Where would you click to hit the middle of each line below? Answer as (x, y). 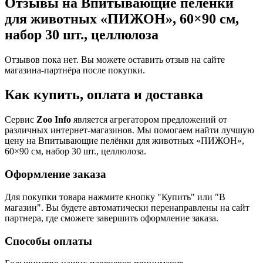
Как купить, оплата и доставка (104, 95)
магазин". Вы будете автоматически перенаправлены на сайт (127, 207)
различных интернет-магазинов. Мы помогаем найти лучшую (129, 130)
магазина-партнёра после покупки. (75, 70)
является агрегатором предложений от (149, 120)
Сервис (21, 120)
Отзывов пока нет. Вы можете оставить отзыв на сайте (115, 59)
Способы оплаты (48, 241)
